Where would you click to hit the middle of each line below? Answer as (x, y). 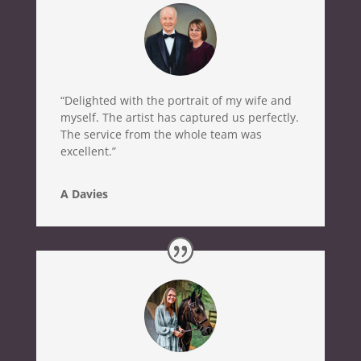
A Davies (84, 194)
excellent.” (88, 151)
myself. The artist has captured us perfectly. (179, 118)
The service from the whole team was (161, 135)
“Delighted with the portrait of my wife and (176, 101)
